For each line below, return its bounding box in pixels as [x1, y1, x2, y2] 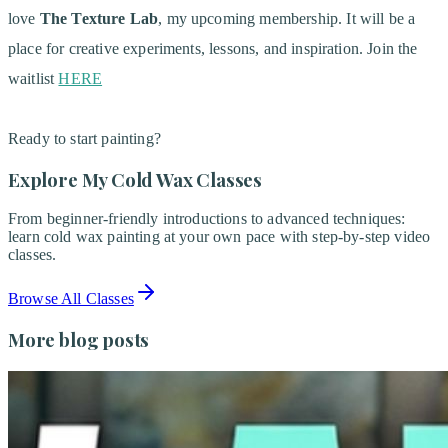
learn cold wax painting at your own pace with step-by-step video [8, 228, 431, 246]
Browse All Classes [8, 290, 134, 308]
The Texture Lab [39, 9, 159, 27]
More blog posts [8, 327, 150, 353]
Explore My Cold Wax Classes [8, 166, 262, 192]
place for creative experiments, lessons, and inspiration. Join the [8, 39, 418, 57]
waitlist [8, 69, 59, 87]
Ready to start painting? [8, 129, 161, 147]
